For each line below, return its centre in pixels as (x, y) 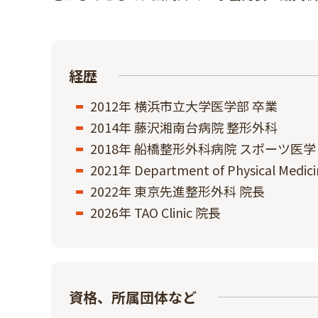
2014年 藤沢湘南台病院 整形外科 (184, 127)
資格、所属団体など (133, 297)
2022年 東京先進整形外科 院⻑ (177, 191)
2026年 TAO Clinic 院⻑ (155, 212)
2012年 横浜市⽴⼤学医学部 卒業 (184, 106)
